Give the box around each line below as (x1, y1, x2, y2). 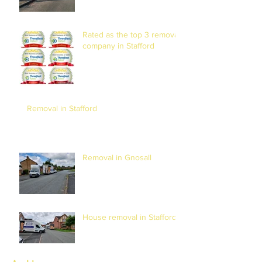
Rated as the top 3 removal (82, 29, 180, 39)
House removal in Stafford (82, 212, 177, 222)
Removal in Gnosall (82, 152, 151, 162)
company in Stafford (82, 40, 154, 50)
